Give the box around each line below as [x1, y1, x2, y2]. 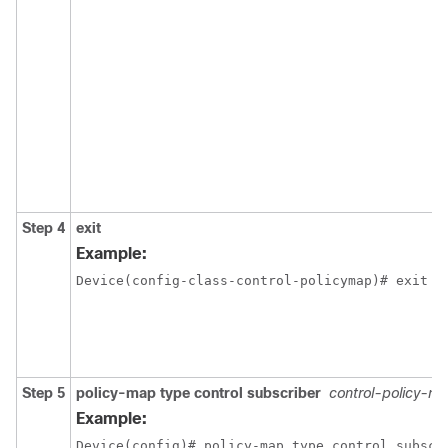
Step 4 [22, 220, 65, 236]
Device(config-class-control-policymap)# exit [76, 273, 428, 288]
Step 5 [22, 385, 65, 401]
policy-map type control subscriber [76, 385, 321, 401]
